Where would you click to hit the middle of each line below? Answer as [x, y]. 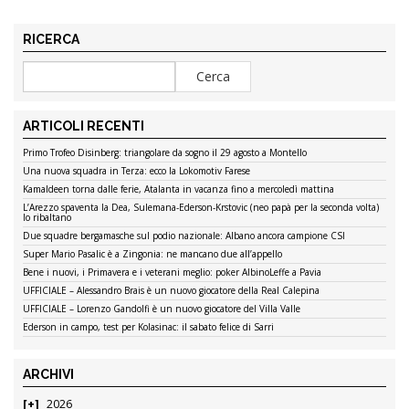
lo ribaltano [47, 218]
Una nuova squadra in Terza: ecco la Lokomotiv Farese [136, 171]
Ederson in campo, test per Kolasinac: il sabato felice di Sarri [148, 327]
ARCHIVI [48, 375]
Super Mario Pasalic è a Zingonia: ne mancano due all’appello [152, 254]
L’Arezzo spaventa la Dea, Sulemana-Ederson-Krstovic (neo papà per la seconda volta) [201, 208]
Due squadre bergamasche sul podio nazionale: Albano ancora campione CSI [184, 236]
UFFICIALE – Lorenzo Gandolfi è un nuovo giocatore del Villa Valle [162, 309]
